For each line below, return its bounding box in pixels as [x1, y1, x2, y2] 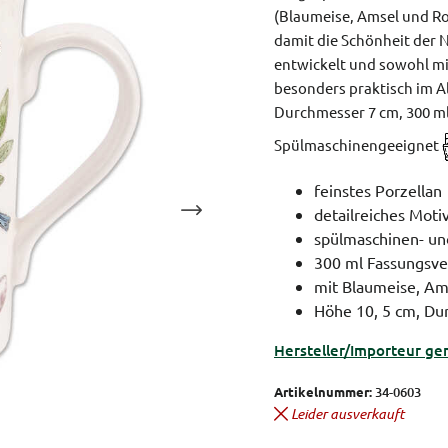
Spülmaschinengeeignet [274, 134, 442, 154]
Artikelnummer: [274, 383, 372, 400]
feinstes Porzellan [314, 180, 442, 200]
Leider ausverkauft [291, 404, 404, 423]
